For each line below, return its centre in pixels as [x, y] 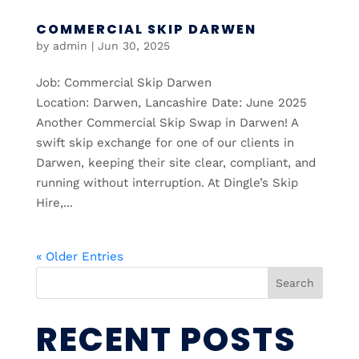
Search [295, 282]
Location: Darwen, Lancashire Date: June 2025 [171, 102]
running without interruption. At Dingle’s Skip [167, 182]
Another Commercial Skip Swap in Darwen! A [167, 122]
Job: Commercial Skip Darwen [123, 82]
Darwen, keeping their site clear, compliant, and [175, 162]
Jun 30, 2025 [133, 45]
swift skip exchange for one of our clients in [165, 142]
